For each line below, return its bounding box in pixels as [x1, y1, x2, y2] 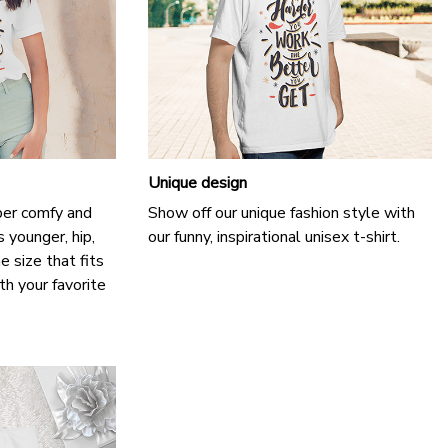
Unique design [148, 171, 247, 194]
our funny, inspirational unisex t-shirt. [148, 226, 400, 249]
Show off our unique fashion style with [148, 202, 415, 225]
